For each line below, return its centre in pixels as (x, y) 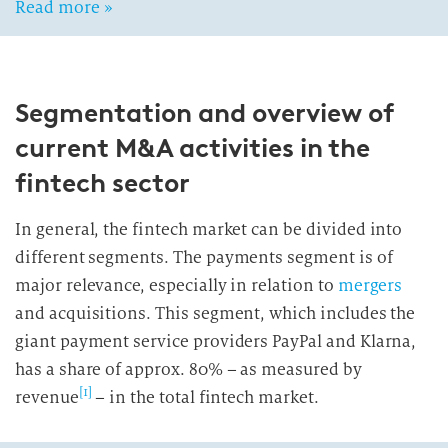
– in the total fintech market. (205, 397)
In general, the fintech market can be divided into (209, 229)
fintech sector (102, 183)
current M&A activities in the (192, 148)
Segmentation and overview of (204, 113)
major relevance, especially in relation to (176, 285)
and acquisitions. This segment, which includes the (215, 313)
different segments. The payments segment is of (204, 257)
